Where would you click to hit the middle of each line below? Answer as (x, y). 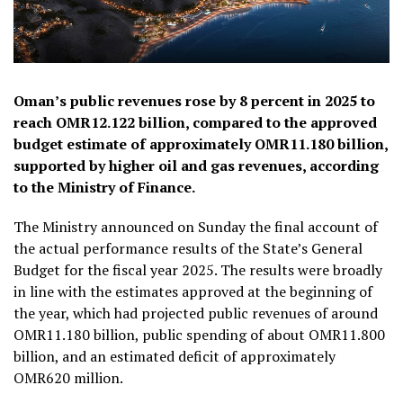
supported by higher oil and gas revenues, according (196, 166)
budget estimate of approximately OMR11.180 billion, (201, 144)
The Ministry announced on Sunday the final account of (196, 227)
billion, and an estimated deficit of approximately (175, 356)
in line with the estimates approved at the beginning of (193, 291)
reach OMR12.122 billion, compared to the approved (195, 122)
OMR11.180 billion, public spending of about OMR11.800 (199, 335)
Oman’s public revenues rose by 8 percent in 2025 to (194, 101)
